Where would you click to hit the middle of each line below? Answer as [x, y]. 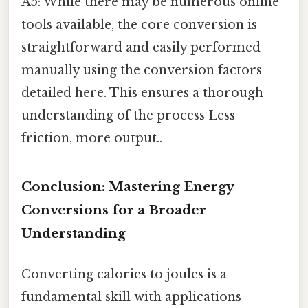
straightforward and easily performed [141, 47]
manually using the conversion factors [142, 70]
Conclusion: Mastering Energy [128, 186]
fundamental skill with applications [131, 297]
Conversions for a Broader [114, 210]
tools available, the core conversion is [139, 24]
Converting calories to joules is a [124, 274]
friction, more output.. [92, 138]
